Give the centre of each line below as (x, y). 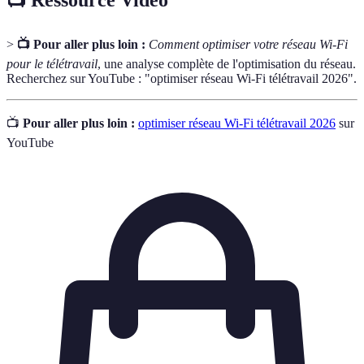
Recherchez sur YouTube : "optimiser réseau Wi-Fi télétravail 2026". (182, 78)
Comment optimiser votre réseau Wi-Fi (248, 44)
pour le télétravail (52, 64)
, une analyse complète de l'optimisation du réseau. (227, 64)
